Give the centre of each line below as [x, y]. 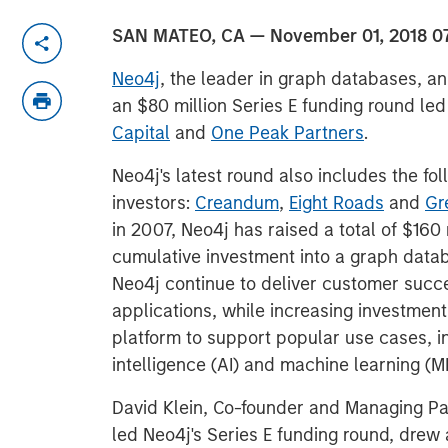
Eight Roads [336, 203]
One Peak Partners [287, 133]
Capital [141, 133]
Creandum [237, 203]
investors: [153, 203]
